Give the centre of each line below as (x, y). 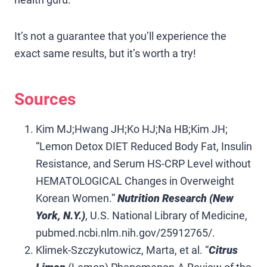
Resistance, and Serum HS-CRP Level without (143, 163)
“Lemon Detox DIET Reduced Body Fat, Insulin (144, 146)
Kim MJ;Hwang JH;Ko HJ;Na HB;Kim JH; (132, 129)
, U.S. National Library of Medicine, (166, 215)
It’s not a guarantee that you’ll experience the (120, 36)
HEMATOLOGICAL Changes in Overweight (135, 181)
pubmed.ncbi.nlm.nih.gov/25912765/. (127, 232)
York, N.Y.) (60, 215)
